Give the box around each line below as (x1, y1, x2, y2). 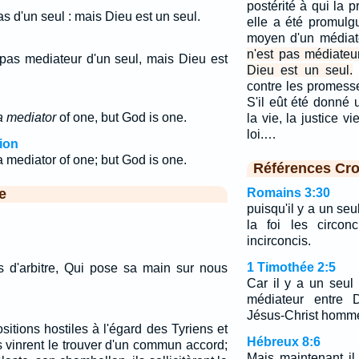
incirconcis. (246, 234, 311, 248)
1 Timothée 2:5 (246, 260, 336, 274)
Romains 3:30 (246, 186, 330, 200)
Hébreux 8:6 (246, 335, 321, 349)
